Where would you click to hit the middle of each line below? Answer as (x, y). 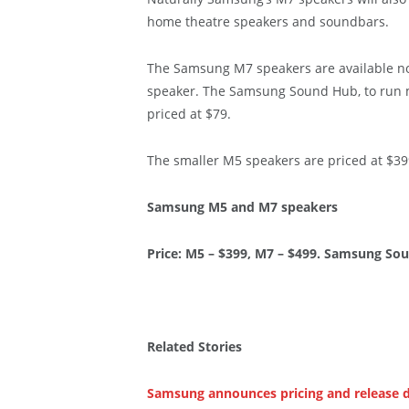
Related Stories (194, 347)
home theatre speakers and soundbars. (267, 22)
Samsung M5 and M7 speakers (242, 207)
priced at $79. (189, 114)
